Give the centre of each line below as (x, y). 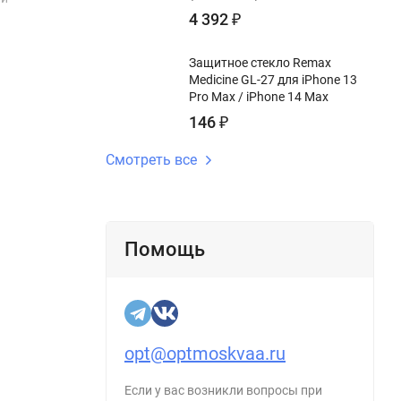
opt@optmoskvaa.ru (205, 354)
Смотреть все (151, 160)
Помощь (165, 249)
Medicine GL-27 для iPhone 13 (273, 80)
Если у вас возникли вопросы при (223, 390)
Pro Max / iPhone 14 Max (259, 97)
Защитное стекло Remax (260, 63)
